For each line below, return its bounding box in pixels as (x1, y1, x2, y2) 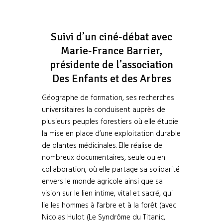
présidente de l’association (50, 58, 173, 71)
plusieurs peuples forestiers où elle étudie (42, 115, 178, 128)
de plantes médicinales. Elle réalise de (42, 139, 162, 152)
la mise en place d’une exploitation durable (42, 127, 181, 140)
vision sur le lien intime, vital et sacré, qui (42, 187, 173, 200)
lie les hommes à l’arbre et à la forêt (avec (42, 199, 176, 212)
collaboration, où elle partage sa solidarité (42, 163, 180, 176)
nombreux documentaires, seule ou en (42, 151, 165, 164)
